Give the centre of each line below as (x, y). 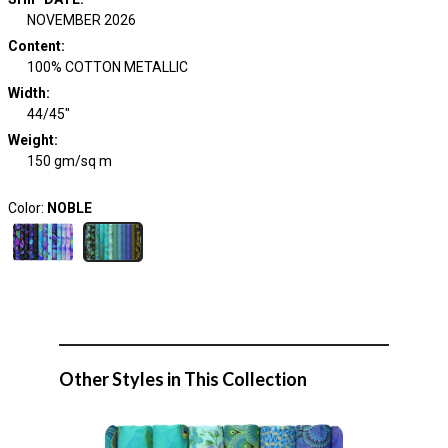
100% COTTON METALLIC (107, 67)
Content (34, 46)
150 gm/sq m (69, 161)
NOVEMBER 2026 (81, 20)
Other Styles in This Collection (183, 379)
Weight (30, 140)
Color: (27, 208)
